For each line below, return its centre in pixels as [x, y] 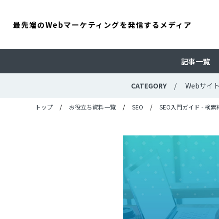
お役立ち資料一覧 [92, 107]
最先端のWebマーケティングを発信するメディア [102, 24]
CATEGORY [149, 85]
